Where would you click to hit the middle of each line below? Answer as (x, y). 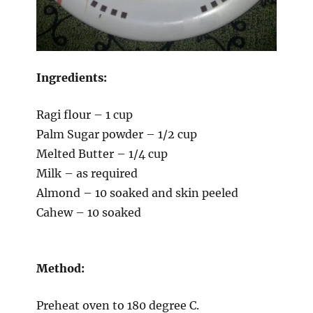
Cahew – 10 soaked (88, 212)
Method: (60, 268)
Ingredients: (71, 77)
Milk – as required (87, 173)
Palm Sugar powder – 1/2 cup (116, 134)
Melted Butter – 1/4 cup (102, 153)
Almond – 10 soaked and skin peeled (137, 192)
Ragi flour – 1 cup (84, 114)
